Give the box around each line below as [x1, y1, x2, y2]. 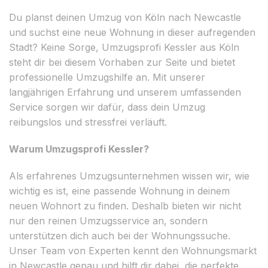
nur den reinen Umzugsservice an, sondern [9, 214, 208, 227]
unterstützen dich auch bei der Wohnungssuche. [9, 229, 230, 242]
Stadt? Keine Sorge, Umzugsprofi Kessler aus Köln [9, 41, 239, 53]
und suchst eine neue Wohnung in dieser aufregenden [9, 26, 255, 38]
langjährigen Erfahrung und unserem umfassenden [9, 86, 241, 98]
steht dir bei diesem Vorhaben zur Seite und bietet [9, 56, 235, 68]
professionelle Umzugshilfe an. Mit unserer [9, 71, 205, 83]
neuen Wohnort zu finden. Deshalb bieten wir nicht [9, 199, 241, 212]
